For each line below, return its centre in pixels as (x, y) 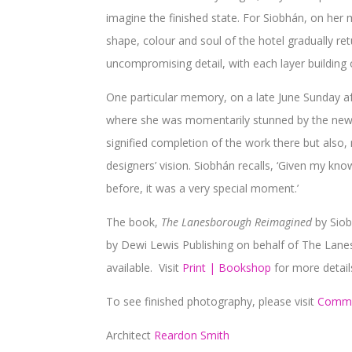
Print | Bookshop (227, 267)
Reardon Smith (192, 335)
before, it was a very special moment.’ (203, 188)
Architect (130, 335)
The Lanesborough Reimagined (237, 222)
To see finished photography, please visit (212, 301)
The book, (132, 222)
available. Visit (145, 267)
